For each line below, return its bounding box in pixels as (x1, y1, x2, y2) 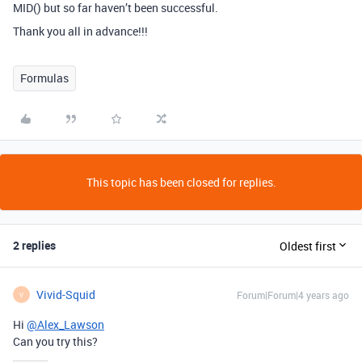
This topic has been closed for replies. (86, 175, 276, 190)
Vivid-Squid (36, 287, 95, 302)
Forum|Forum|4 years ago (237, 288, 349, 301)
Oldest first (280, 238, 336, 254)
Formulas (20, 70, 69, 86)
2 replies (13, 238, 56, 253)
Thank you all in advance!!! (13, 23, 148, 39)
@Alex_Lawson (27, 317, 104, 332)
